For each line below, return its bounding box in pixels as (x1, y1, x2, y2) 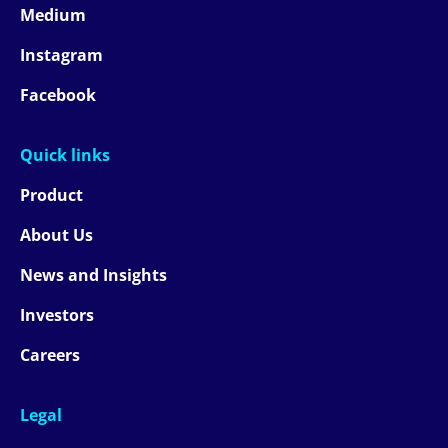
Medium (20, 4, 86, 27)
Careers (20, 344, 80, 367)
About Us (20, 224, 93, 247)
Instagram (20, 44, 103, 67)
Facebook (20, 84, 96, 107)
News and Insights (20, 264, 167, 287)
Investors (20, 304, 94, 327)
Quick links (20, 144, 110, 167)
